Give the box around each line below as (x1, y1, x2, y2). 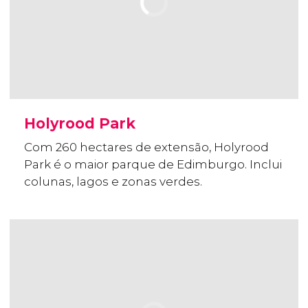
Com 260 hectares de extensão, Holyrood (24, 140, 269, 155)
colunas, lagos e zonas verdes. (24, 175, 202, 189)
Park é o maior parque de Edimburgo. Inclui (24, 157, 282, 172)
